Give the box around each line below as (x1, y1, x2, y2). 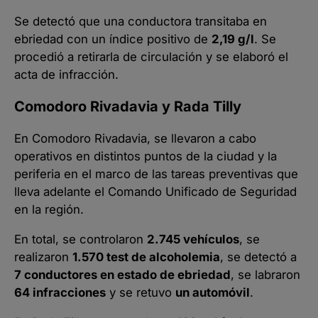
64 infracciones (14, 285, 106, 300)
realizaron (14, 250, 72, 265)
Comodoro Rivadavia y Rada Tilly (14, 98, 241, 116)
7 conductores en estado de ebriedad (14, 268, 231, 283)
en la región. (14, 202, 84, 217)
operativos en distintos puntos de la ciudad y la (14, 149, 277, 164)
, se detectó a (220, 250, 297, 265)
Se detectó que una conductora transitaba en (14, 14, 267, 29)
